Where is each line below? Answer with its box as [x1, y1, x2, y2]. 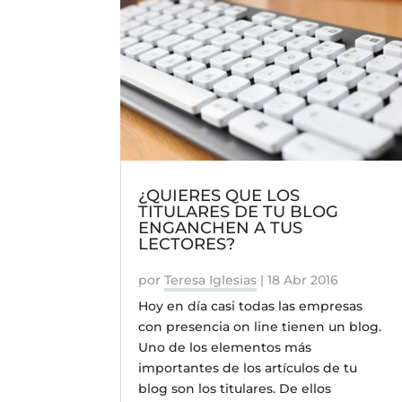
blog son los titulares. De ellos [138, 380, 332, 398]
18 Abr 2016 [267, 272, 339, 289]
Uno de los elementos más [138, 339, 312, 356]
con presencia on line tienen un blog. [138, 319, 382, 336]
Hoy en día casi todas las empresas [138, 298, 363, 315]
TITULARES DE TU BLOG [138, 202, 339, 223]
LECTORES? [138, 234, 236, 255]
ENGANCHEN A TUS [138, 218, 303, 239]
